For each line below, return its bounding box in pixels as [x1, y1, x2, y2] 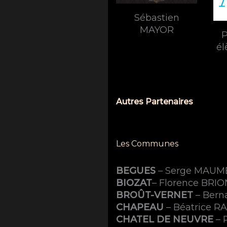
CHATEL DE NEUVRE [116, 213, 214, 225]
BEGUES [116, 165, 156, 176]
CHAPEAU [116, 201, 164, 213]
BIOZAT [116, 177, 153, 188]
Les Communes [116, 138, 179, 148]
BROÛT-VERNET [116, 189, 194, 201]
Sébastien [134, 12, 179, 23]
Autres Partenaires [116, 96, 194, 106]
